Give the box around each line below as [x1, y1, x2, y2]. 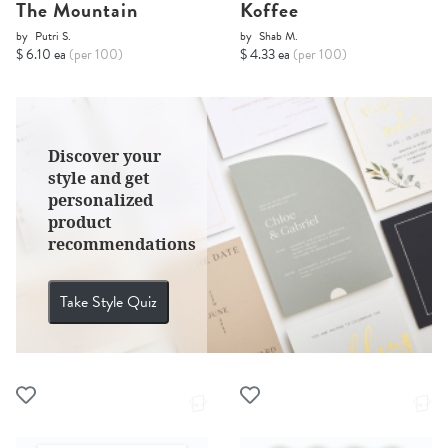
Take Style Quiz [60, 290, 157, 315]
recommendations [48, 233, 196, 256]
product [48, 211, 111, 234]
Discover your [48, 145, 161, 168]
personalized [48, 189, 153, 212]
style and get [48, 167, 149, 190]
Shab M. [259, 27, 298, 46]
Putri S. [35, 27, 71, 46]
